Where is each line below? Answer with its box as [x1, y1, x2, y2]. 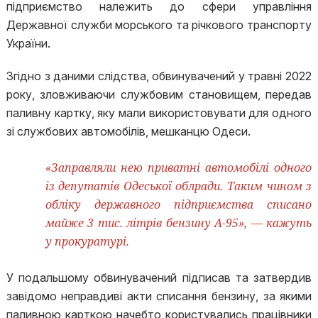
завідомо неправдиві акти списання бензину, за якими [6, 289, 312, 303]
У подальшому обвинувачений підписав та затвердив [6, 270, 312, 285]
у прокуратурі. [45, 234, 129, 249]
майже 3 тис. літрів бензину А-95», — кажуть [45, 215, 312, 231]
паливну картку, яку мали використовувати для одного [6, 106, 312, 120]
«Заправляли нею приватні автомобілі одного [45, 160, 312, 175]
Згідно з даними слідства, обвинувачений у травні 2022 [6, 69, 312, 83]
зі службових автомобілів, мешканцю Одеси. [6, 124, 253, 138]
